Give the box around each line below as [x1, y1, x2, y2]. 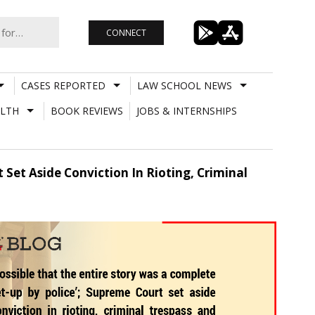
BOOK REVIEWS [50, 103, 123, 117]
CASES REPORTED [20, 78, 105, 92]
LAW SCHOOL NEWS [136, 78, 232, 92]
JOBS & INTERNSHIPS [136, 103, 237, 117]
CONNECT [105, 26, 146, 39]
